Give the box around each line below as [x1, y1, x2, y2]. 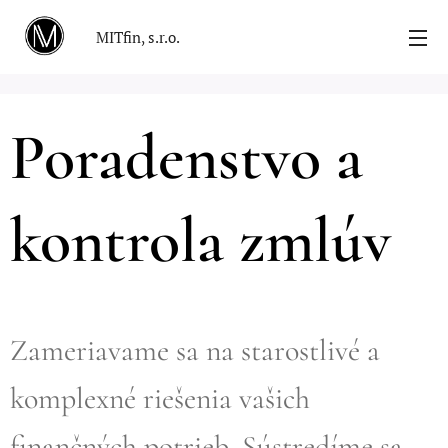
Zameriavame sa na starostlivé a [10, 332, 380, 369]
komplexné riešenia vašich [10, 380, 310, 417]
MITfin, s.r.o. [96, 27, 180, 47]
